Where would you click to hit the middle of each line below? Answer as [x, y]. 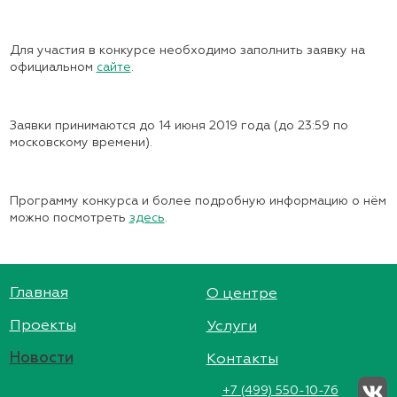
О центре [241, 294]
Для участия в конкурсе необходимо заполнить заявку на [187, 51]
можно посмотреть [69, 218]
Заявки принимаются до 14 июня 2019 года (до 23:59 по [179, 126]
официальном [53, 68]
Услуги [231, 327]
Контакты [242, 360]
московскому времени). [81, 143]
